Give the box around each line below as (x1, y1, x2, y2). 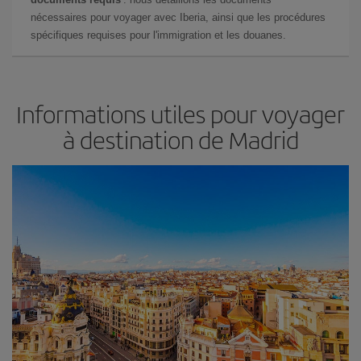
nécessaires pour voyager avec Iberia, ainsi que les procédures (31, 11, 326, 23)
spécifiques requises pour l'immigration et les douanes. (31, 29, 286, 41)
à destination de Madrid (62, 122, 299, 156)
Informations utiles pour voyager (16, 97, 345, 131)
